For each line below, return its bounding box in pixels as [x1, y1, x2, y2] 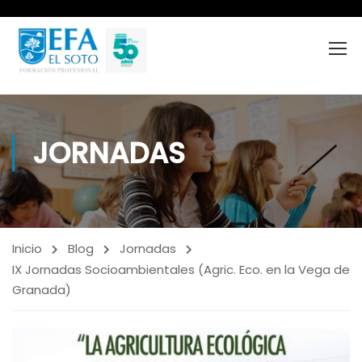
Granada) [12, 281, 71, 298]
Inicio [12, 240, 42, 257]
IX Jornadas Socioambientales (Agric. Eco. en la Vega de [12, 261, 350, 278]
